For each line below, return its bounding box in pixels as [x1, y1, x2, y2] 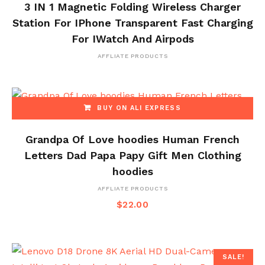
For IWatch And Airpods [71, 32, 194, 45]
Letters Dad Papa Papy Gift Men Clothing [24, 148, 241, 161]
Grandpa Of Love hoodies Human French [25, 132, 240, 146]
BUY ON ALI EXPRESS [97, 104, 182, 112]
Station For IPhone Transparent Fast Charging [12, 16, 253, 29]
